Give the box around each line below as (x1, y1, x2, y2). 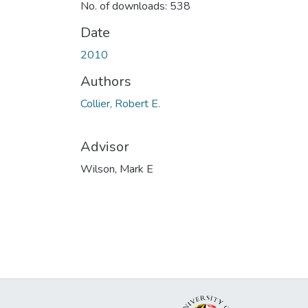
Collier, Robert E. (80, 96, 160, 111)
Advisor (80, 137, 129, 156)
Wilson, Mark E (80, 161, 153, 177)
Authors (80, 71, 131, 91)
